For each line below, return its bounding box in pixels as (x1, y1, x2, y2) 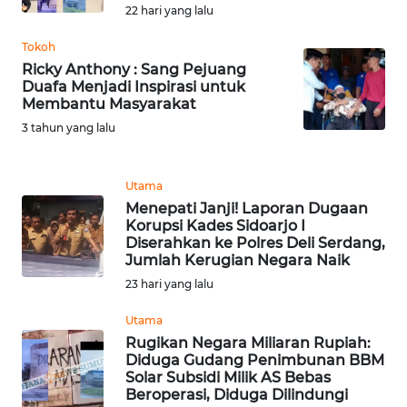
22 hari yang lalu (125, 4, 213, 17)
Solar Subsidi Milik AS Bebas (125, 369, 331, 386)
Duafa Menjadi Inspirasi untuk (22, 78, 245, 95)
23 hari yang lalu (125, 277, 213, 291)
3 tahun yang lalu (22, 121, 115, 134)
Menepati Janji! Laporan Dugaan (125, 200, 368, 217)
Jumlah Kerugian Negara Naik (125, 252, 350, 269)
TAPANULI (36, 162, 90, 178)
